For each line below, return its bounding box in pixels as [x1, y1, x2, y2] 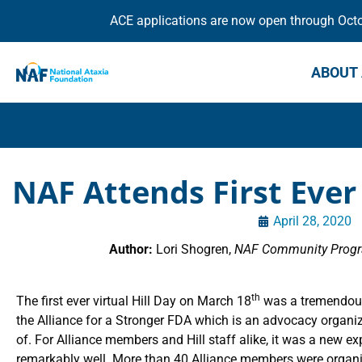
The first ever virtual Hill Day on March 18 [16, 293, 251, 309]
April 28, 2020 [273, 213, 352, 229]
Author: [109, 242, 154, 257]
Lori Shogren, [153, 242, 235, 257]
